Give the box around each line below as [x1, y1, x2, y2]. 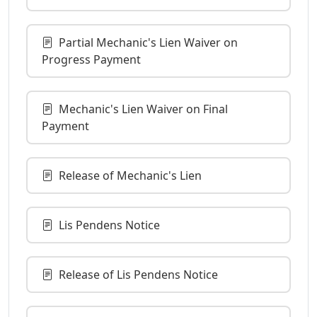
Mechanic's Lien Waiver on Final [59, 100, 228, 117]
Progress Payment [42, 51, 141, 67]
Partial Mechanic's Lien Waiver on [59, 34, 238, 50]
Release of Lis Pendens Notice [59, 266, 218, 282]
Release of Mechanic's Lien [59, 167, 202, 183]
